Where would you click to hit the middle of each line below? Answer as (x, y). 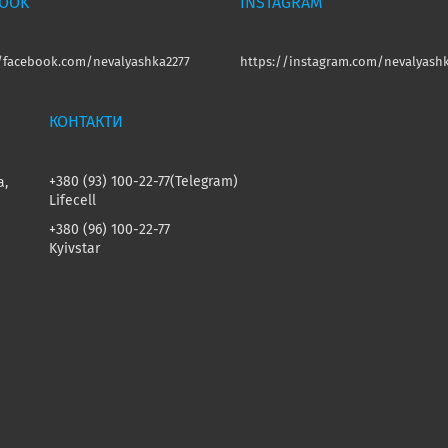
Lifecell (73, 201)
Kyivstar (75, 249)
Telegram (204, 182)
